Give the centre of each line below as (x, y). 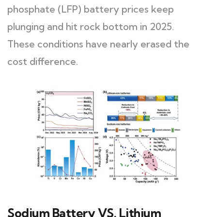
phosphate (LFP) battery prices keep (91, 9)
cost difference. (43, 61)
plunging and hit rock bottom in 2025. (91, 26)
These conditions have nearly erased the (98, 44)
